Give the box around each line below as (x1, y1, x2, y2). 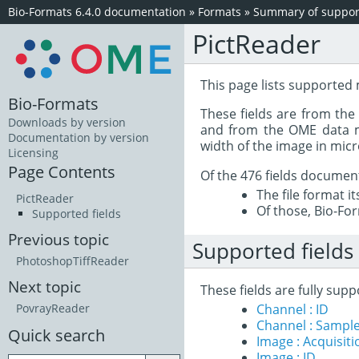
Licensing (8, 145, 58, 161)
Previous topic (8, 229, 109, 250)
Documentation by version (8, 130, 149, 146)
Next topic (8, 276, 81, 297)
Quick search (8, 324, 105, 347)
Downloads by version (8, 115, 126, 131)
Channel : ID (256, 301, 329, 318)
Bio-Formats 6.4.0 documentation (8, 4, 186, 19)
